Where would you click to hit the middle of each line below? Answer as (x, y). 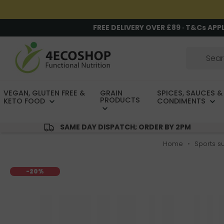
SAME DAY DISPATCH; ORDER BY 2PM (125, 127)
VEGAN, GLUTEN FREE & (44, 93)
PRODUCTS (120, 100)
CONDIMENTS (182, 101)
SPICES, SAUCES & (189, 93)
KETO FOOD (25, 101)
